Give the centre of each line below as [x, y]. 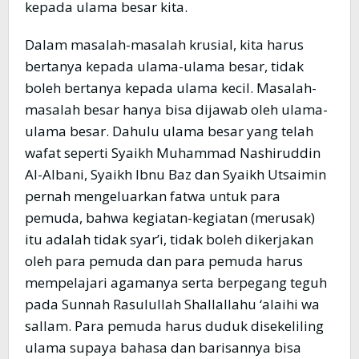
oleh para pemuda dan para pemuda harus [164, 261]
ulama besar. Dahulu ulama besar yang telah [169, 131]
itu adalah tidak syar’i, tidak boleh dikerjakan [169, 240]
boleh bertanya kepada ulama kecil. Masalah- [171, 88]
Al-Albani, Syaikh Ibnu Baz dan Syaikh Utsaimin [175, 175]
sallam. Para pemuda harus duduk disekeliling [174, 326]
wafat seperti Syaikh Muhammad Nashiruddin [173, 153]
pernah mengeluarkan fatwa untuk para [153, 196]
